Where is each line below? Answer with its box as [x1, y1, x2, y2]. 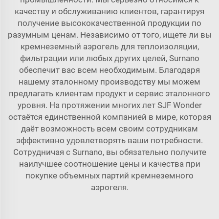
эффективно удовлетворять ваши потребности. [16, 135, 203, 146]
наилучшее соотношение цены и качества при [19, 159, 200, 169]
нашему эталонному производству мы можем [19, 77, 200, 87]
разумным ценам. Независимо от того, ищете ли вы [7, 30, 212, 40]
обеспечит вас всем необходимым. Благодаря [19, 65, 200, 75]
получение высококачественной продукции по [18, 18, 201, 28]
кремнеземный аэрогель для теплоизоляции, [20, 42, 199, 52]
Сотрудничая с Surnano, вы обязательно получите [13, 147, 206, 157]
